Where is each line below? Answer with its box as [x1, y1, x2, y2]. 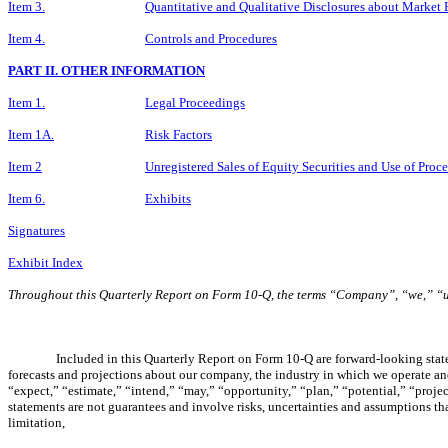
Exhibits [145, 190, 191, 206]
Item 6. [8, 190, 45, 206]
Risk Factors [145, 126, 212, 142]
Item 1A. [8, 126, 54, 142]
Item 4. [8, 30, 45, 46]
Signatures [8, 222, 65, 238]
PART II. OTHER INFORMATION [8, 62, 205, 78]
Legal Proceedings [145, 94, 245, 110]
